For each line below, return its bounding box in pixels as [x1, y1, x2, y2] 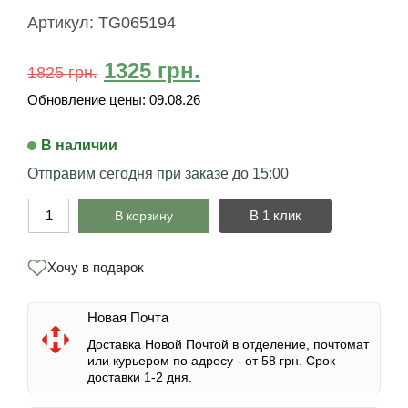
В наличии [41, 137, 117, 153]
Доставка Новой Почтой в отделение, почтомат [87, 336, 369, 352]
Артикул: [27, 13, 98, 32]
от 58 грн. [245, 352, 302, 368]
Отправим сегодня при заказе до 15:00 [27, 165, 289, 181]
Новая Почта [87, 309, 168, 325]
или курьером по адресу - [87, 352, 245, 368]
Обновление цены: [27, 91, 146, 107]
